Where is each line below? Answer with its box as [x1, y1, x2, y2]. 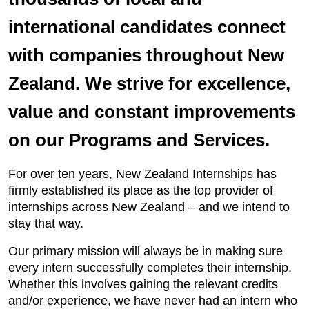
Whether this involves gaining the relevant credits [8, 277, 278, 291]
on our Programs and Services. [8, 130, 270, 150]
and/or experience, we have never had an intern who [8, 294, 297, 308]
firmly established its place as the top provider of [8, 183, 273, 197]
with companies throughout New [8, 45, 284, 66]
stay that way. [8, 217, 83, 230]
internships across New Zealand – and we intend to [8, 200, 290, 214]
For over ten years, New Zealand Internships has [8, 167, 277, 181]
